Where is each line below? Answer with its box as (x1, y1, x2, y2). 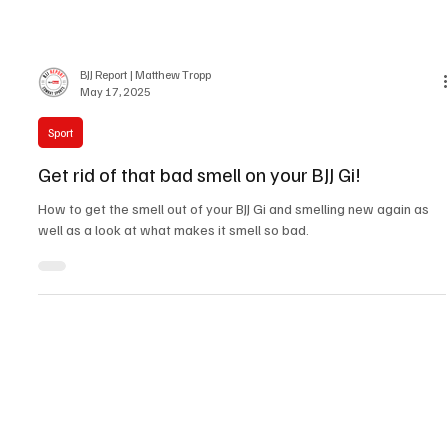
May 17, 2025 (80, 219, 151, 235)
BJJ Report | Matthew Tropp (80, 202, 211, 218)
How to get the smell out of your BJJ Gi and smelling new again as (38, 335, 429, 353)
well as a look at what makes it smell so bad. (38, 356, 309, 374)
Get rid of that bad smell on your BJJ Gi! (38, 296, 361, 323)
